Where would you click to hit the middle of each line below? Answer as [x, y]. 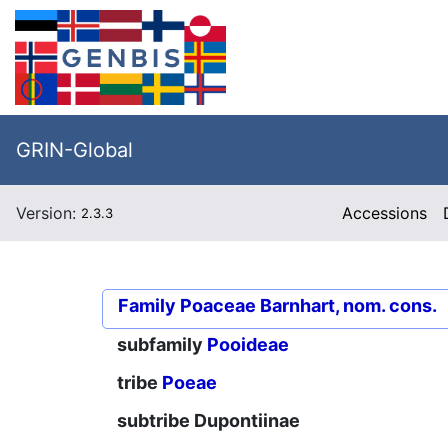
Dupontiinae [247, 421]
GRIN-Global [74, 150]
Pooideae [248, 345]
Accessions [385, 213]
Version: [48, 213]
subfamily [162, 345]
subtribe [155, 421]
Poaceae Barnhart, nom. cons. [308, 305]
